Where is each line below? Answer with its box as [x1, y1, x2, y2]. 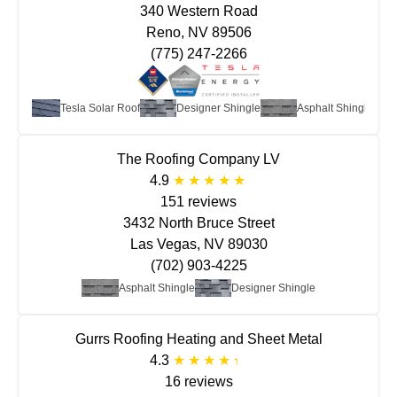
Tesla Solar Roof [59, 101, 140, 114]
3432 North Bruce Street [122, 214, 275, 230]
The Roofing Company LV [117, 151, 280, 167]
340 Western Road [139, 3, 258, 19]
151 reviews [160, 193, 237, 209]
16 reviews [164, 373, 233, 389]
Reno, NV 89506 [145, 24, 252, 40]
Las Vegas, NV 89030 [129, 236, 268, 252]
